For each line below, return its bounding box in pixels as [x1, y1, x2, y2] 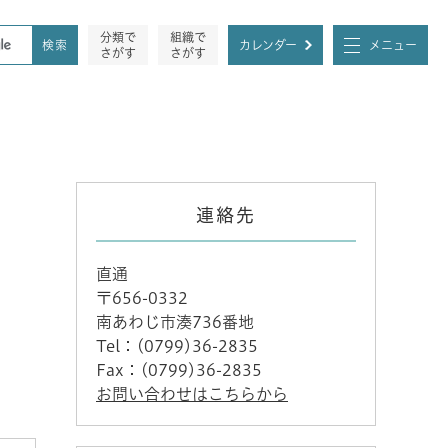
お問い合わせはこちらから [96, 386, 288, 402]
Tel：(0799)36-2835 [96, 338, 258, 354]
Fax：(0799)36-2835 [96, 362, 262, 378]
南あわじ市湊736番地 [96, 314, 254, 330]
